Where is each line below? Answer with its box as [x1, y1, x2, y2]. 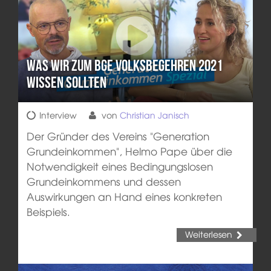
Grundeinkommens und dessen [26, 173, 181, 189]
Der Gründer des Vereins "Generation [26, 128, 209, 143]
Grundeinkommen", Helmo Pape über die [26, 143, 232, 158]
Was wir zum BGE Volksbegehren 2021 [26, 57, 223, 74]
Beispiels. [26, 203, 70, 219]
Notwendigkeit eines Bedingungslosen [26, 158, 213, 174]
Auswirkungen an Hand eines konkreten [26, 188, 222, 204]
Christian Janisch [119, 108, 189, 121]
